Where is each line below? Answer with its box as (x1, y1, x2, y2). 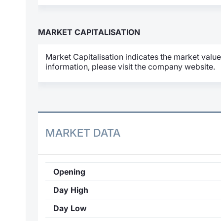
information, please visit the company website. (45, 61, 215, 72)
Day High (53, 185, 88, 195)
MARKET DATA (45, 126, 120, 140)
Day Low (53, 203, 87, 214)
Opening (53, 167, 85, 177)
